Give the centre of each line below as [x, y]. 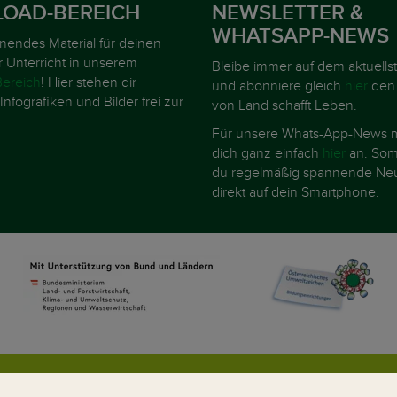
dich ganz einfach [267, 153]
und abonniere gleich [278, 86]
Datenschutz [238, 385]
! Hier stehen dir [88, 82]
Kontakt [128, 385]
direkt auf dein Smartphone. [296, 192]
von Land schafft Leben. [284, 105]
